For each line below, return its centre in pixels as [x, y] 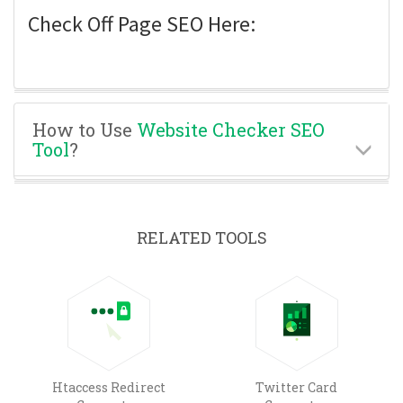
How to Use [85, 129]
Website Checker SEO [231, 129]
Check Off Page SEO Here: [142, 23]
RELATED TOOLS [201, 237]
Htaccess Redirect [108, 387]
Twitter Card [296, 387]
